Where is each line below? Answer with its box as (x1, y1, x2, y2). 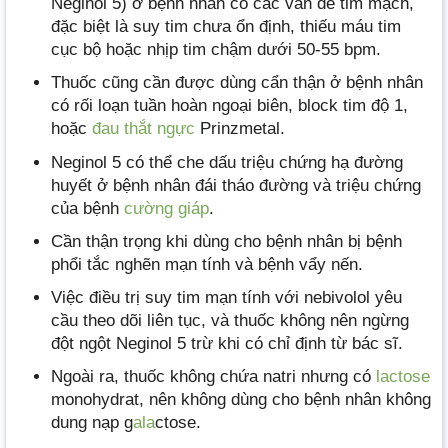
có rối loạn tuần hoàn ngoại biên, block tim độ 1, (51, 96, 408, 116)
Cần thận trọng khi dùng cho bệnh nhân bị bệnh (51, 231, 402, 251)
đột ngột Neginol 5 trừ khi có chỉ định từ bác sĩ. (51, 333, 403, 353)
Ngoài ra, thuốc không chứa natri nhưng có (51, 367, 376, 387)
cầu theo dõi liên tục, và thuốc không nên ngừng (51, 310, 409, 330)
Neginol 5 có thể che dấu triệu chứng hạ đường (51, 152, 403, 172)
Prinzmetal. (195, 119, 285, 139)
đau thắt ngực (92, 119, 195, 139)
